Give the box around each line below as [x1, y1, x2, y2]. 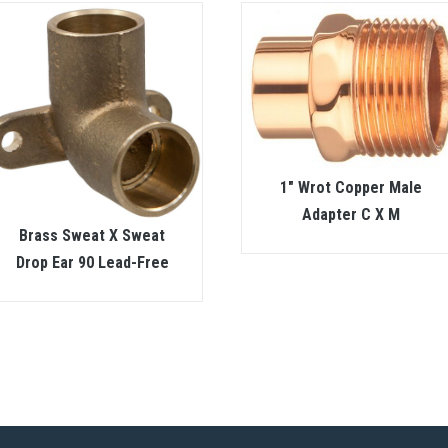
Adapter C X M [302, 204, 401, 224]
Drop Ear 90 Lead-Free [15, 253, 169, 273]
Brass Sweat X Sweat [19, 226, 166, 246]
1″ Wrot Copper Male [280, 177, 423, 197]
